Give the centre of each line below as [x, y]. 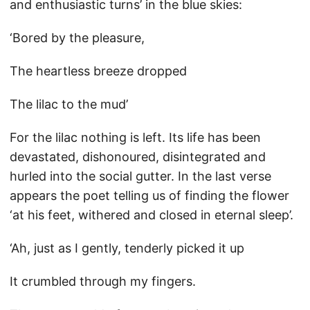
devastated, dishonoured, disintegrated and [138, 157]
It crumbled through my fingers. [103, 281]
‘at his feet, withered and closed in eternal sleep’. [152, 215]
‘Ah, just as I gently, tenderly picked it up [127, 248]
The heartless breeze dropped [98, 71]
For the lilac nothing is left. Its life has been [135, 137]
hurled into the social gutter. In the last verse [140, 176]
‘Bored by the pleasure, [77, 38]
